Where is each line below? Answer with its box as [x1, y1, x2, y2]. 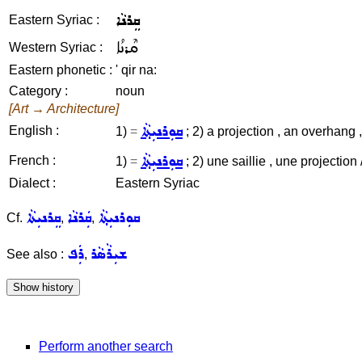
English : [9, 124, 59, 137]
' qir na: [116, 63, 157, 77]
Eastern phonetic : [9, 63, 112, 77]
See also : [6, 247, 67, 261]
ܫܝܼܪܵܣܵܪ [90, 242, 127, 266]
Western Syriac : [9, 40, 103, 54]
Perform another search [39, 339, 173, 354]
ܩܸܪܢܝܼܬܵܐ [26, 206, 61, 229]
